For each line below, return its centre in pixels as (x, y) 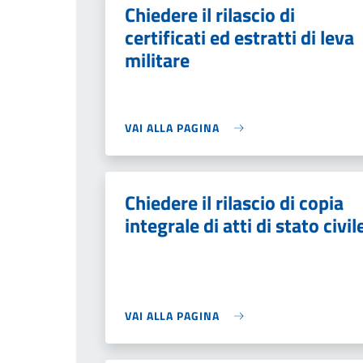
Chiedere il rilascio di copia (234, 203)
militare (157, 60)
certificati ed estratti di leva (239, 37)
